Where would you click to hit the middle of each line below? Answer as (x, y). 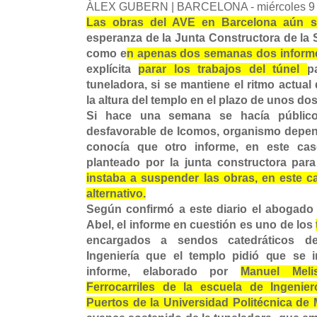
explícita (113, 69)
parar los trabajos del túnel (223, 69)
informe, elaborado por (164, 272)
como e (106, 54)
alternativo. (116, 194)
